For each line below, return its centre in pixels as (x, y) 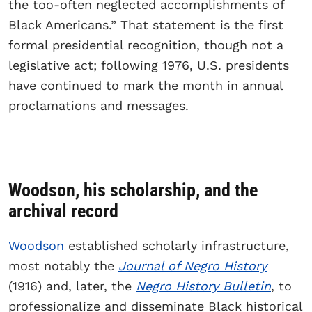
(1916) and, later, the (72, 286)
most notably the (63, 265)
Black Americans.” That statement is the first (146, 24)
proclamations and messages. (101, 105)
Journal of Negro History (193, 265)
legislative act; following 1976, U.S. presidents (149, 65)
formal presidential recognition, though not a (146, 45)
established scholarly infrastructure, (177, 245)
